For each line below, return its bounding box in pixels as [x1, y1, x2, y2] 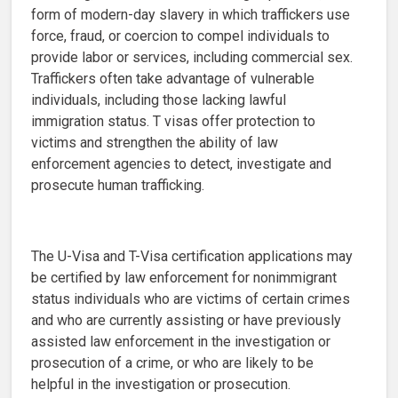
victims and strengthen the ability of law [31, 133, 278, 151]
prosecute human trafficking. [31, 176, 204, 194]
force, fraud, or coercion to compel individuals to [31, 27, 330, 44]
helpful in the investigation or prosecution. [31, 375, 291, 393]
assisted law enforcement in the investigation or [31, 332, 330, 350]
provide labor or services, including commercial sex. [31, 48, 353, 66]
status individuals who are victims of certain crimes [31, 290, 350, 307]
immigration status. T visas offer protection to [31, 112, 315, 130]
